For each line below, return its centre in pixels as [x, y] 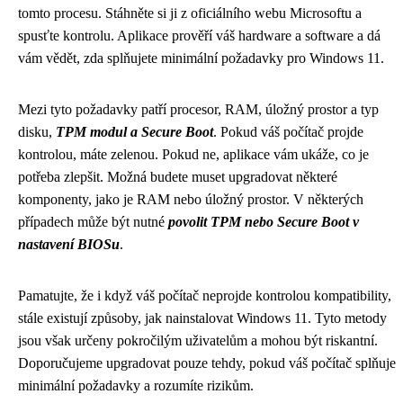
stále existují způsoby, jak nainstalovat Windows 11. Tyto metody [202, 318]
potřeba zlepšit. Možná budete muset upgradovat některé [178, 177]
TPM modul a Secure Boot [134, 132]
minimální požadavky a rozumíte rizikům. [136, 385]
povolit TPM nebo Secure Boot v [264, 222]
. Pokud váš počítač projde [288, 132]
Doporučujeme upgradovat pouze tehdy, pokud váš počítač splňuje [207, 363]
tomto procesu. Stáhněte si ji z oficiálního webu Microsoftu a [190, 13]
